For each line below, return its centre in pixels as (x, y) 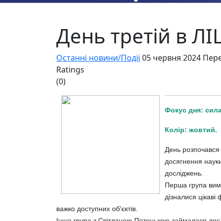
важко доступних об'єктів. (97, 209)
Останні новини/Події (98, 58)
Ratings (70, 70)
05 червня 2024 (172, 58)
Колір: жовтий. (191, 130)
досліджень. (184, 173)
